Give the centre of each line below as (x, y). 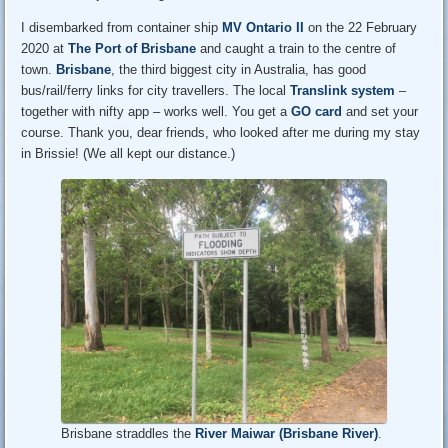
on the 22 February (361, 27)
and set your (380, 111)
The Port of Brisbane (132, 48)
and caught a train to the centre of (296, 48)
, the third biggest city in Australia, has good (239, 69)
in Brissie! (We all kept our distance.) (128, 153)
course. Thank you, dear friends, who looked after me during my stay (221, 132)
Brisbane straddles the (128, 434)
